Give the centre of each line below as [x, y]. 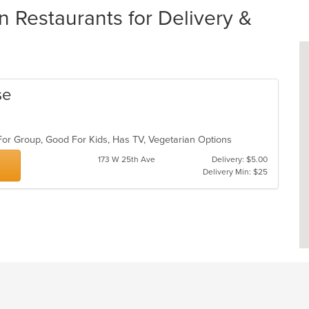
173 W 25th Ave [126, 159]
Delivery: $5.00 [239, 159]
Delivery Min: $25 [235, 172]
